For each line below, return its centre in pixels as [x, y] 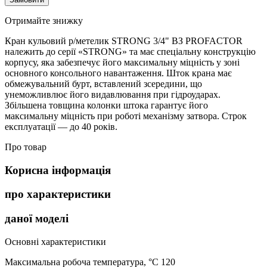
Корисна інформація [58, 170]
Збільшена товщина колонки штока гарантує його [106, 105]
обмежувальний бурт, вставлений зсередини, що [103, 83]
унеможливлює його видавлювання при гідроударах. [113, 94]
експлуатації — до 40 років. [61, 126]
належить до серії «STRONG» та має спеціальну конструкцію [130, 51]
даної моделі [37, 219]
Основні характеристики [55, 241]
